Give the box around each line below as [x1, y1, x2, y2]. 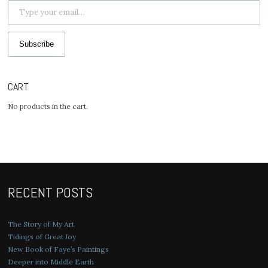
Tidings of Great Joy [8, 232, 77, 242]
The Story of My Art [8, 220, 75, 229]
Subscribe [19, 39, 54, 48]
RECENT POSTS [8, 182, 93, 202]
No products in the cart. [8, 101, 89, 111]
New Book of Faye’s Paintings [8, 245, 109, 254]
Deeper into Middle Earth [8, 257, 95, 267]
